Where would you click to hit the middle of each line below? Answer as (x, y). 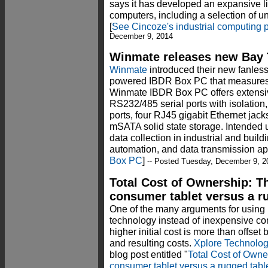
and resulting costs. (152, 243)
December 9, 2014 (141, 37)
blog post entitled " (149, 255)
